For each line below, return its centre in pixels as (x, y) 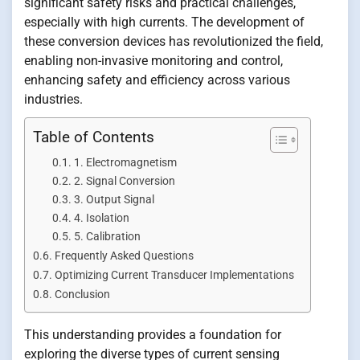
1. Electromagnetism (125, 163)
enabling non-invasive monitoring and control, (153, 61)
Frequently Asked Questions (124, 256)
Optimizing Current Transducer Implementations (174, 276)
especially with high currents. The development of (164, 22)
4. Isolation (101, 218)
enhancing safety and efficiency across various (157, 80)
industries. (53, 100)
